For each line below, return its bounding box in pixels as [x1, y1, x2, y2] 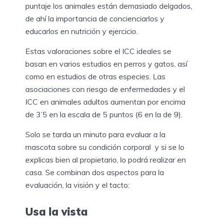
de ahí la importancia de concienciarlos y [25, 13, 164, 23]
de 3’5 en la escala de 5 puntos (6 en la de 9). [25, 109, 182, 119]
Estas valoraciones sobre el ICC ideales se [25, 46, 171, 56]
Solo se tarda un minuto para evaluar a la [25, 129, 165, 139]
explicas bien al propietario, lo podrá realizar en [25, 154, 186, 164]
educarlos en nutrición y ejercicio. [25, 26, 138, 36]
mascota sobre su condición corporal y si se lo [25, 142, 184, 152]
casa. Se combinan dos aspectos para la [25, 167, 164, 177]
